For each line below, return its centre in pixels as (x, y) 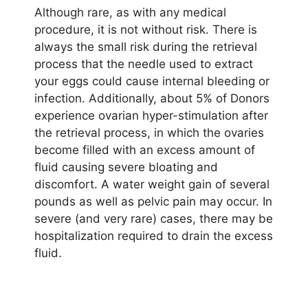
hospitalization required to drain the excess (154, 235)
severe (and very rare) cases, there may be (154, 218)
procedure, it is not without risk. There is (146, 29)
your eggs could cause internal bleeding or (152, 81)
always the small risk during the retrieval (146, 46)
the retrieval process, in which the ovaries (149, 132)
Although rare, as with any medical (130, 12)
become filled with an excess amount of (145, 150)
